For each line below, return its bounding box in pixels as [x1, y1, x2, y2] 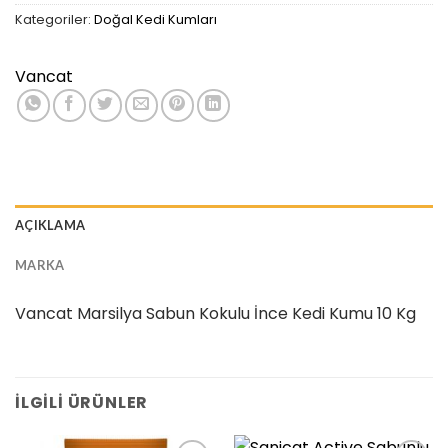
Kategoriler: [15, 10, 94, 28]
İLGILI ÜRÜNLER [15, 390, 149, 414]
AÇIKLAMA [15, 216, 86, 233]
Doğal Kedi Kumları [94, 10, 217, 28]
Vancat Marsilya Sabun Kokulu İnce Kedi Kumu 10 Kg [15, 301, 416, 325]
